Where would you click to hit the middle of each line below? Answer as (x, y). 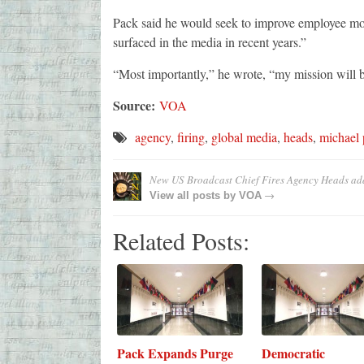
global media (244, 137)
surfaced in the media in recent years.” (209, 42)
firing (191, 137)
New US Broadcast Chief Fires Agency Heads (249, 180)
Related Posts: (181, 241)
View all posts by (194, 196)
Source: (136, 106)
